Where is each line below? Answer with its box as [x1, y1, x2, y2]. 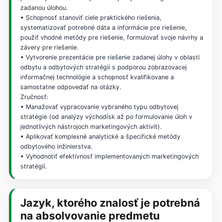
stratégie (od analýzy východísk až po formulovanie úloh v [20, 112, 192, 120]
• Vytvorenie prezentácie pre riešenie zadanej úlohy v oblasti [20, 53, 200, 61]
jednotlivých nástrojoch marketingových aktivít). [20, 122, 162, 130]
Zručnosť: [20, 93, 48, 101]
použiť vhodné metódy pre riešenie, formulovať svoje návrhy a [20, 33, 203, 41]
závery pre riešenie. [20, 43, 78, 51]
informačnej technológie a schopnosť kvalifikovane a [20, 73, 174, 81]
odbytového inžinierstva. [20, 142, 92, 150]
